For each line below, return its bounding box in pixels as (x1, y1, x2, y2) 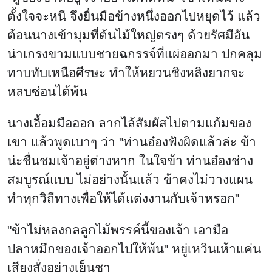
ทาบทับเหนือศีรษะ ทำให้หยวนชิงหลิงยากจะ (7, 66, 245, 80)
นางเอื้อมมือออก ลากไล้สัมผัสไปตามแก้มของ (7, 115, 251, 130)
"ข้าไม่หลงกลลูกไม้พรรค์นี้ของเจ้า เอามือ (7, 222, 228, 237)
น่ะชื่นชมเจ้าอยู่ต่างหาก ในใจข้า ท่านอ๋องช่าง (7, 153, 253, 168)
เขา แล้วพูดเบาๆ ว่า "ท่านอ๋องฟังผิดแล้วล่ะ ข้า (7, 134, 256, 149)
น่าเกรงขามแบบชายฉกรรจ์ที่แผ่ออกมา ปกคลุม (7, 47, 262, 61)
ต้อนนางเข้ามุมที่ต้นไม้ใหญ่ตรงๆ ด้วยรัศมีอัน (7, 28, 250, 42)
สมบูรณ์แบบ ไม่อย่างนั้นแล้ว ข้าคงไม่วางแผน (7, 172, 253, 186)
